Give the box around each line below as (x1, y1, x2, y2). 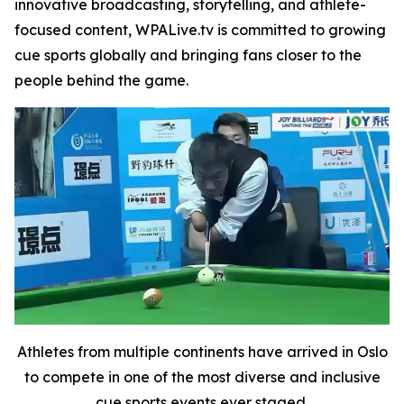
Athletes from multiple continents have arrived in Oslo (16, 342, 388, 361)
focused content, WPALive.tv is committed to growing (14, 21, 386, 39)
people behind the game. (14, 71, 188, 89)
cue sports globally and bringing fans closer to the (14, 46, 362, 64)
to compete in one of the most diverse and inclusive (23, 367, 381, 386)
